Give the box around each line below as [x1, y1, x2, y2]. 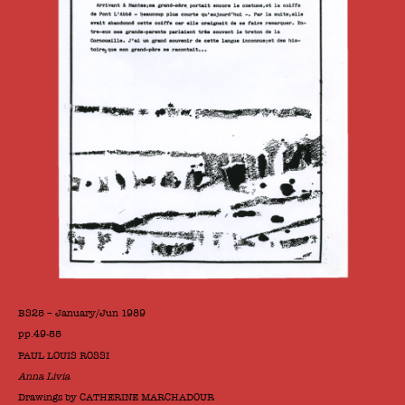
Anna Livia [18, 370, 70, 382]
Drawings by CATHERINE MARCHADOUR [18, 391, 214, 403]
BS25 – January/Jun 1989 [18, 307, 146, 320]
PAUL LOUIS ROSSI [18, 349, 109, 362]
